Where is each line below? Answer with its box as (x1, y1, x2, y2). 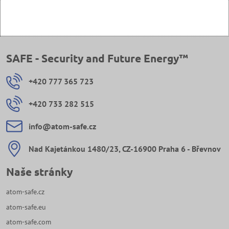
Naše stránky (6, 164, 73, 178)
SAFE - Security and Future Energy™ (6, 51, 188, 65)
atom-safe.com (6, 217, 51, 227)
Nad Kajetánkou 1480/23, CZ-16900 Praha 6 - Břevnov (29, 143, 221, 154)
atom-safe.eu (6, 202, 46, 212)
